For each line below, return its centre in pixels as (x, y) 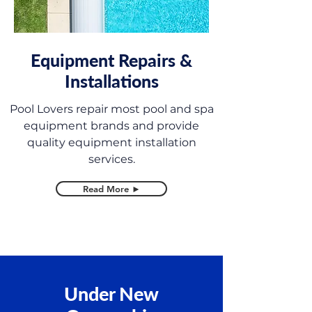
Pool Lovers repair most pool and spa (111, 109)
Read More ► (111, 189)
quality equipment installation (111, 142)
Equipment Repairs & (111, 60)
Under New (111, 294)
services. (111, 159)
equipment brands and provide (111, 126)
